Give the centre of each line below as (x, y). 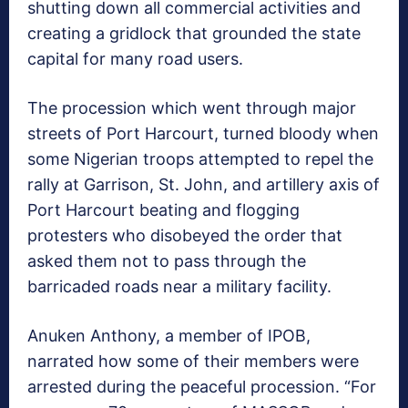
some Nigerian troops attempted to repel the (200, 158)
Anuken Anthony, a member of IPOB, (169, 335)
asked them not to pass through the (167, 260)
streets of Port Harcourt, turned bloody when (203, 133)
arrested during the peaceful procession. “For (202, 386)
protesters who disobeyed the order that (185, 235)
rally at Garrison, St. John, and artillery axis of (204, 184)
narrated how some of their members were (193, 361)
